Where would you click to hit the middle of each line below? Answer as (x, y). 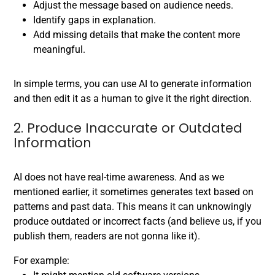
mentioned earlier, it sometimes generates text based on (134, 192)
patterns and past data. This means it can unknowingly (133, 207)
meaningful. (59, 49)
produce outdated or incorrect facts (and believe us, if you (137, 221)
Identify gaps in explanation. (95, 20)
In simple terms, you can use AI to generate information (133, 84)
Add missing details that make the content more (137, 35)
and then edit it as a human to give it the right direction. (134, 99)
